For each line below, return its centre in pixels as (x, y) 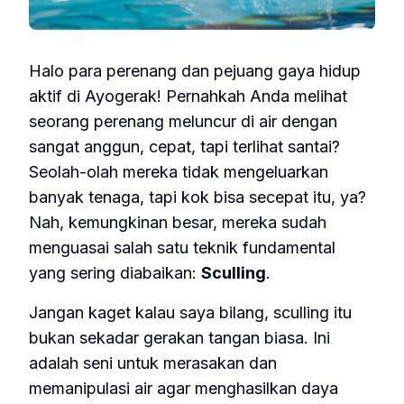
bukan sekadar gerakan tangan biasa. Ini (179, 338)
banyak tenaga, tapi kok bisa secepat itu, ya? (197, 197)
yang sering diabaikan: (115, 273)
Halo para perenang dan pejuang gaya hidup (195, 71)
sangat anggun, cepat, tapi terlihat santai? (184, 147)
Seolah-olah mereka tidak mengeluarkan (179, 172)
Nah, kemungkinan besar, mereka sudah (178, 222)
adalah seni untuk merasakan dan (153, 363)
